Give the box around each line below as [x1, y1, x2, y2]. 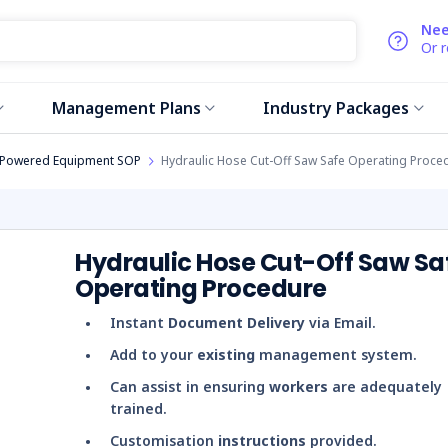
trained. [110, 399, 167, 418]
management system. [255, 345, 417, 364]
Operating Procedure [75, 272, 327, 305]
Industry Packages [262, 97, 409, 119]
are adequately [328, 377, 442, 396]
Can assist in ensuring [110, 377, 269, 396]
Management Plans [51, 97, 201, 119]
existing [197, 345, 255, 364]
